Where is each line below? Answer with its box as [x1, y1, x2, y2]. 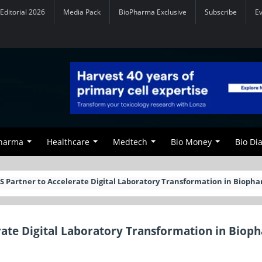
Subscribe [205, 8, 237, 16]
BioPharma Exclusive [119, 8, 187, 16]
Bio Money [171, 136, 212, 147]
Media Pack [63, 8, 101, 16]
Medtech [113, 136, 147, 147]
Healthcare [47, 136, 89, 147]
